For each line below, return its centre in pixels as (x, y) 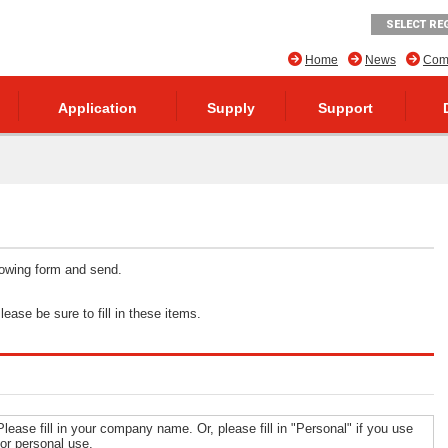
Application (97, 108)
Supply (231, 108)
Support (345, 108)
